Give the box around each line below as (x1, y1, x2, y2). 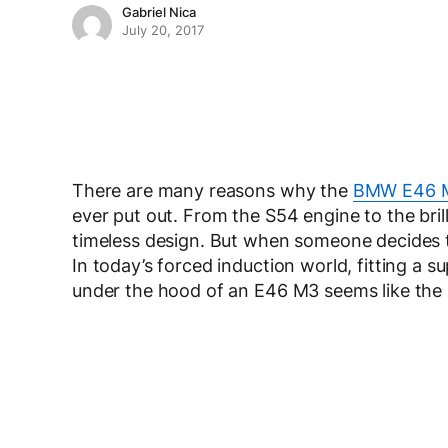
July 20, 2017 (122, 23, 204, 38)
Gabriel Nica (122, 5, 196, 20)
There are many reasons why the (72, 180, 353, 201)
